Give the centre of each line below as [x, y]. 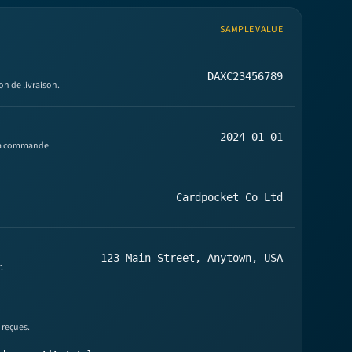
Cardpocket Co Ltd [229, 198]
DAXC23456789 [245, 77]
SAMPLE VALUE [251, 30]
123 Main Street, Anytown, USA [192, 258]
